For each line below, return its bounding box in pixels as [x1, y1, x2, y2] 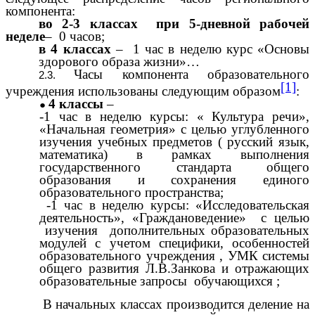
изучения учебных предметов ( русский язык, [39, 134, 309, 150]
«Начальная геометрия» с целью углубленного [39, 122, 309, 137]
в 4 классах [39, 41, 116, 57]
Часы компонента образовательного [74, 67, 310, 82]
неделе [6, 29, 45, 44]
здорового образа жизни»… [39, 54, 200, 70]
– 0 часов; [45, 29, 105, 44]
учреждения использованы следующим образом [6, 84, 281, 99]
